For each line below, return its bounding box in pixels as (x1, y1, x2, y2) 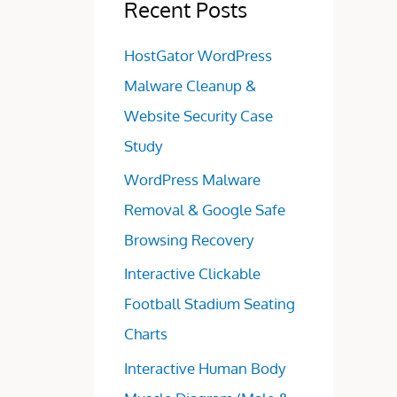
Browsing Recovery (124, 230, 253, 250)
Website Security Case (124, 105, 273, 125)
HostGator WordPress (124, 45, 272, 65)
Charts (124, 324, 167, 344)
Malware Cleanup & (124, 75, 256, 95)
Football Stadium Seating (124, 294, 295, 314)
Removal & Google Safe (124, 200, 285, 220)
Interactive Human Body (124, 358, 285, 378)
